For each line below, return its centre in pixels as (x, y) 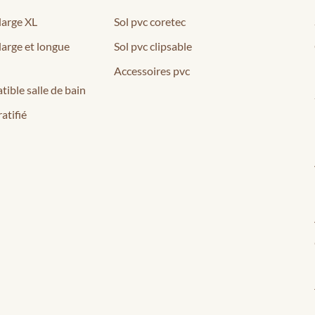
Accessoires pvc (152, 70)
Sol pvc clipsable (153, 46)
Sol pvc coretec (150, 21)
